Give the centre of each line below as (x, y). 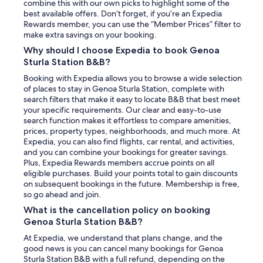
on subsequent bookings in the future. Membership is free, (131, 183)
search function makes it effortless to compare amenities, (127, 120)
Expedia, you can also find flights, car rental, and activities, (129, 141)
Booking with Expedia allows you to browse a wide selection (133, 78)
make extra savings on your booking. (90, 34)
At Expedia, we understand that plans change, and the (123, 237)
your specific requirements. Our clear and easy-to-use (122, 109)
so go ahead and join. (62, 194)
